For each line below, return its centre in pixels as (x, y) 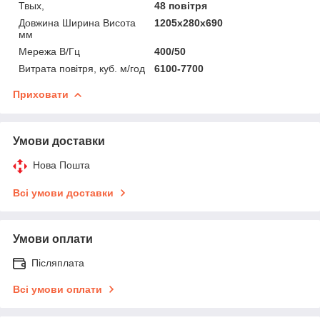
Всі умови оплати (57, 289)
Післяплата (58, 262)
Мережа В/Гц (49, 51)
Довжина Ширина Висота (77, 22)
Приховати (41, 94)
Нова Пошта (61, 165)
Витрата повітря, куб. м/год (82, 68)
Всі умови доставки (63, 192)
